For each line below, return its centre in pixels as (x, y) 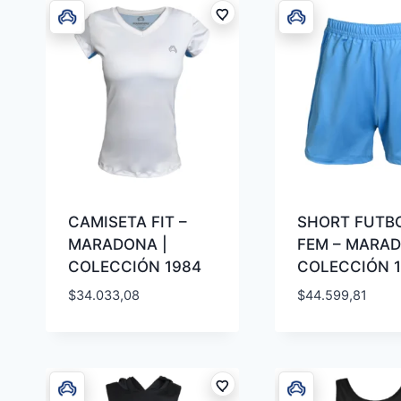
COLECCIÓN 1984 (134, 267)
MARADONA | (117, 245)
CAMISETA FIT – (127, 222)
